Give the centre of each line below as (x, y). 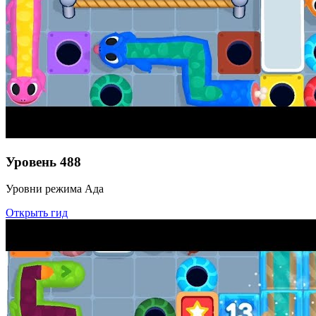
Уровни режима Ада (55, 189)
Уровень (31, 162)
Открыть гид (37, 213)
